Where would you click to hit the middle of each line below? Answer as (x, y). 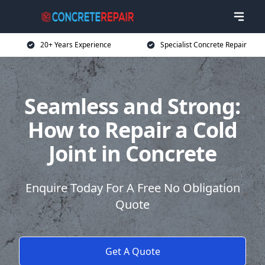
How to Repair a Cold (132, 130)
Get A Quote (132, 251)
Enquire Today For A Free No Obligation (132, 188)
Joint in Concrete (132, 153)
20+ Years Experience (76, 45)
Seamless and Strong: (132, 106)
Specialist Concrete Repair (203, 45)
